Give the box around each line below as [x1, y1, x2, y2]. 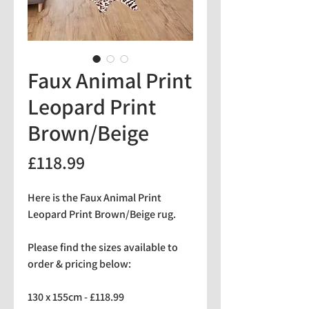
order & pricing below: [28, 257, 131, 271]
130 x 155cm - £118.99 [28, 290, 124, 304]
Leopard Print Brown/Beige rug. [28, 207, 178, 221]
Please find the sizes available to [28, 240, 178, 255]
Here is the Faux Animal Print [28, 190, 161, 205]
